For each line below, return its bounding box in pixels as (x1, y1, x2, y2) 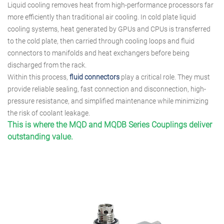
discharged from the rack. (7, 61, 86, 69)
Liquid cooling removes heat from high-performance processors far (7, 1, 213, 9)
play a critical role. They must (119, 73, 210, 81)
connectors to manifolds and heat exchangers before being (7, 49, 189, 57)
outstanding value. (7, 132, 73, 142)
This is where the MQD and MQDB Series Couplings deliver (7, 120, 212, 130)
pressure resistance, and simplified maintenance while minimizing (7, 97, 208, 105)
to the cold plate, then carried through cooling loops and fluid (7, 37, 194, 45)
